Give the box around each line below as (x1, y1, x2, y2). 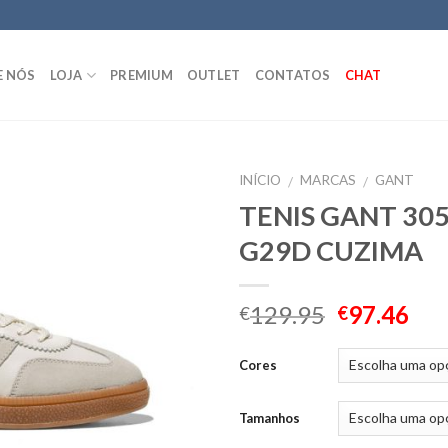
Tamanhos (239, 410, 300, 427)
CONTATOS (254, 67, 331, 83)
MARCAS (300, 172, 357, 188)
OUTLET (186, 67, 241, 83)
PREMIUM (110, 67, 173, 83)
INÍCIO (239, 172, 281, 188)
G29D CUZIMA (239, 233, 423, 267)
